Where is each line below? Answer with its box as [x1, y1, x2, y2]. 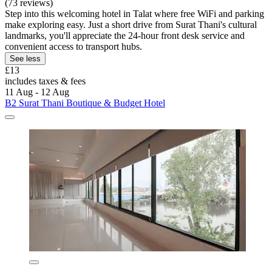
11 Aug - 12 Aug [5, 87, 69, 98]
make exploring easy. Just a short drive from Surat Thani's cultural [5, 19, 257, 30]
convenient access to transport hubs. [5, 41, 142, 52]
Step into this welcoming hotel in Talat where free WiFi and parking [5, 8, 264, 19]
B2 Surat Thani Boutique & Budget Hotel [5, 98, 165, 109]
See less [10, 54, 41, 64]
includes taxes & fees [5, 76, 86, 87]
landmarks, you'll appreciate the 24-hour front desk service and [5, 30, 245, 41]
